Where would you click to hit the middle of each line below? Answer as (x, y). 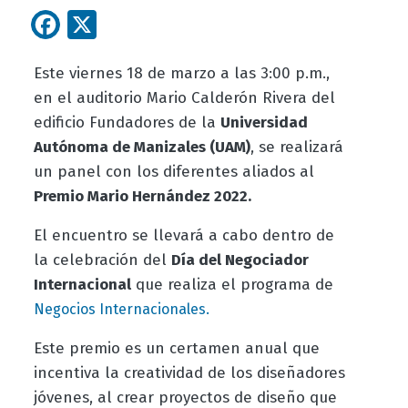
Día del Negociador (240, 260)
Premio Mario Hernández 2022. (142, 197)
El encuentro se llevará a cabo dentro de (184, 236)
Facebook (122, 22)
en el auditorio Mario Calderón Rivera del (184, 98)
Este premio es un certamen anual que (176, 349)
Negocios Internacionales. (121, 310)
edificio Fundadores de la (127, 123)
